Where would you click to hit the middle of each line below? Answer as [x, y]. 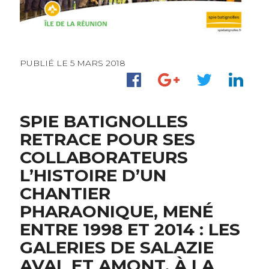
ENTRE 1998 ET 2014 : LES [130, 229]
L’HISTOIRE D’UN [93, 175]
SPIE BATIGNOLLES [104, 121]
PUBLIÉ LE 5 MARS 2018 [72, 63]
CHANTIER [65, 193]
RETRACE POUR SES [107, 139]
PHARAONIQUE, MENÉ [116, 211]
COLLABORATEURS [104, 157]
